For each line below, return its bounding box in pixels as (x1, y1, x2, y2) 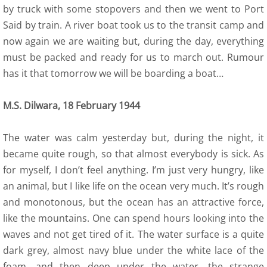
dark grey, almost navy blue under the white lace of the (3, 244, 264, 257)
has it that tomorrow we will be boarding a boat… (3, 67, 223, 80)
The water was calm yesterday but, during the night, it (3, 131, 264, 144)
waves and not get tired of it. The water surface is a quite (3, 228, 264, 241)
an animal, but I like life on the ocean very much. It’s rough (3, 179, 264, 193)
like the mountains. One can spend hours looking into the (3, 212, 264, 225)
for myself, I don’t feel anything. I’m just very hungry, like (3, 163, 264, 176)
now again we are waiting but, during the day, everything (3, 35, 264, 48)
